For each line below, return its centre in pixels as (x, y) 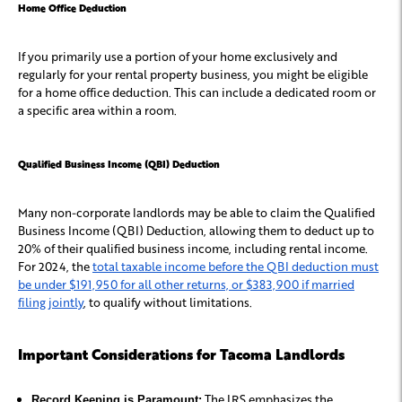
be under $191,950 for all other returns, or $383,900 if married (186, 284)
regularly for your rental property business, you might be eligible (193, 74)
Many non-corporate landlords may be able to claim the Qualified (197, 213)
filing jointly (51, 302)
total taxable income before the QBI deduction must (236, 267)
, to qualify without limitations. (168, 302)
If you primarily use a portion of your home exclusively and (178, 57)
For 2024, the (54, 267)
